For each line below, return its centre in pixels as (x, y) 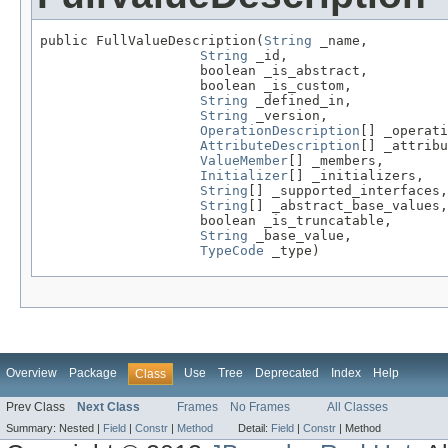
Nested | (81, 428)
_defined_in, (300, 101)
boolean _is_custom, (196, 86)
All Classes (357, 407)
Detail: (254, 428)
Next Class (108, 407)
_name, (340, 41)
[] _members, (336, 161)
